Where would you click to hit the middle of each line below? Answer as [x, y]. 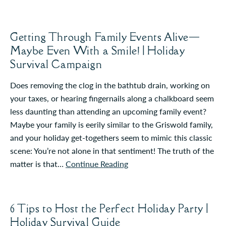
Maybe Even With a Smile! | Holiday [98, 50]
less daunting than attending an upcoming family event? [108, 111]
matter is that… [38, 163]
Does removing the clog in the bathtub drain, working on [110, 85]
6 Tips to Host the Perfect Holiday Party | [109, 208]
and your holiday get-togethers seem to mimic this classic [111, 137]
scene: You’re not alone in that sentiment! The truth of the [112, 150]
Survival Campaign [56, 64]
